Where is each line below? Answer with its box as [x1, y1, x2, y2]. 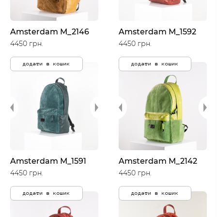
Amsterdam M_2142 [119, 156, 197, 166]
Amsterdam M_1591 [10, 156, 86, 166]
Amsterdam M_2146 [10, 27, 89, 36]
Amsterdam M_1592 [119, 27, 196, 36]
